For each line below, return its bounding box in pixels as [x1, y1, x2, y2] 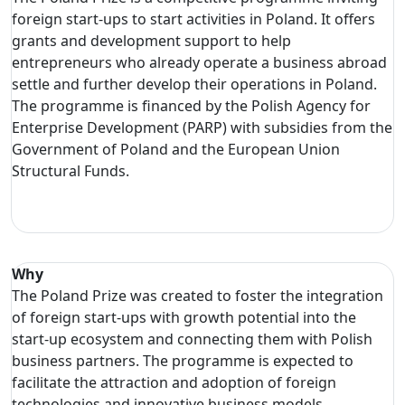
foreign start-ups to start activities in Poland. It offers [12, 8, 375, 29]
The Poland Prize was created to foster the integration [12, 285, 383, 306]
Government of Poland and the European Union [12, 138, 340, 159]
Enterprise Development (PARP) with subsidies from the [12, 117, 392, 137]
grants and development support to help [12, 30, 291, 51]
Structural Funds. [12, 160, 129, 181]
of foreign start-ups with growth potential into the [12, 306, 356, 327]
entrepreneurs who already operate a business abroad [12, 52, 387, 72]
